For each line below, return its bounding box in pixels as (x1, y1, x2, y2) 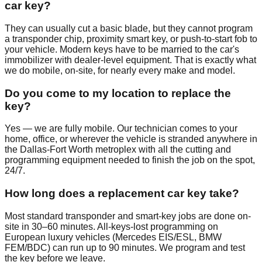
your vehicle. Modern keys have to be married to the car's (5, 44, 239, 54)
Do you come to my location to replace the (5, 87, 231, 99)
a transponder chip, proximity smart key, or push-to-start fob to (5, 33, 257, 44)
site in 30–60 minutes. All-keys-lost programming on (5, 221, 218, 232)
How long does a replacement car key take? (5, 187, 239, 199)
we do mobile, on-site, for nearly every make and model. (5, 65, 235, 75)
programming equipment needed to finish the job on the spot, (5, 155, 255, 166)
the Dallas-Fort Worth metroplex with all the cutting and (5, 144, 231, 155)
